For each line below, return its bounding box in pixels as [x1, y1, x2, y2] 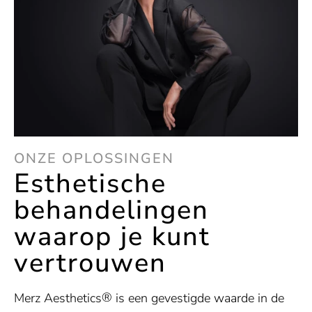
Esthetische [14, 166, 166, 202]
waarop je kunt [14, 219, 210, 255]
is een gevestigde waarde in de [112, 290, 284, 307]
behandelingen [14, 192, 209, 228]
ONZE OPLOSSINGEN [14, 149, 174, 169]
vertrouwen [14, 245, 166, 281]
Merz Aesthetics [14, 290, 102, 307]
